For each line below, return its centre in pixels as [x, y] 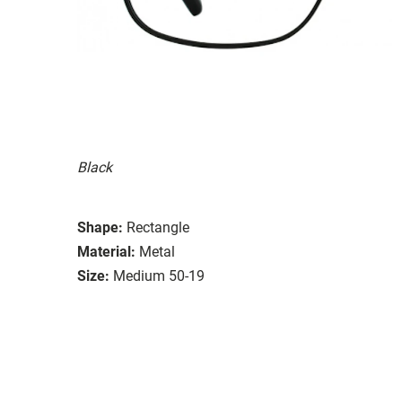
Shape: [100, 227]
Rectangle [158, 227]
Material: [106, 251]
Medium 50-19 [159, 275]
